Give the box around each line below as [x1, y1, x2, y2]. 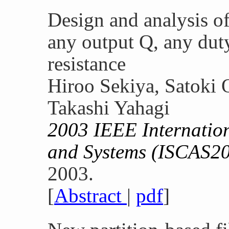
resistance [48, 53, 126, 75]
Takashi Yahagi [48, 97, 170, 119]
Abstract [54, 185, 127, 207]
